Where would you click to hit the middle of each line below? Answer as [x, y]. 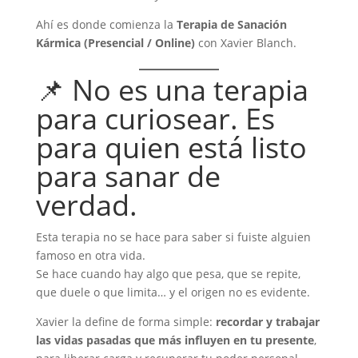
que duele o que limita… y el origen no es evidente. [173, 292]
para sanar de [128, 176]
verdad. [86, 205]
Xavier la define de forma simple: [125, 322]
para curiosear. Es [155, 119]
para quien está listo [171, 147]
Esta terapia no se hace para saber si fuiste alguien [173, 237]
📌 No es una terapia [172, 90]
